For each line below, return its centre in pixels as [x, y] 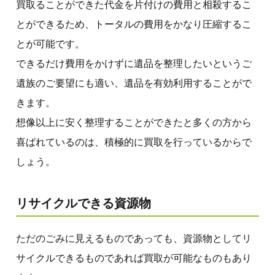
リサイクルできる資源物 [83, 203]
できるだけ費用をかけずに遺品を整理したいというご [134, 63]
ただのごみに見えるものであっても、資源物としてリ [134, 238]
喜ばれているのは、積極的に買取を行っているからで [134, 142]
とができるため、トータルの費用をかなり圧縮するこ [134, 24]
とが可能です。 [50, 44]
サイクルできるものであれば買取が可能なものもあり [134, 258]
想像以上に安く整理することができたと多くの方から [134, 122]
